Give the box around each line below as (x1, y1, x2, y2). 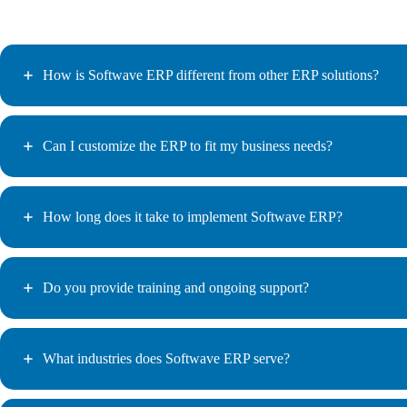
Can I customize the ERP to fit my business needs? (43, 138, 333, 154)
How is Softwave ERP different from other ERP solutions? (43, 67, 379, 83)
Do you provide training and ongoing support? (43, 280, 309, 295)
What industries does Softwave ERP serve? (43, 351, 290, 366)
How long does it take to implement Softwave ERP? (43, 209, 342, 224)
